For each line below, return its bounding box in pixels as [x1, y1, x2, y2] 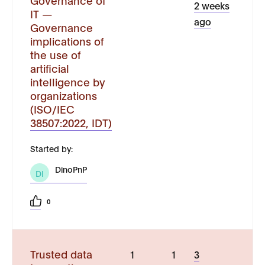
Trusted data [30, 247, 92, 261]
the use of [30, 47, 80, 62]
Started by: [30, 143, 73, 154]
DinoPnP [55, 163, 87, 174]
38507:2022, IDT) [30, 115, 112, 130]
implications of [30, 34, 104, 48]
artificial [30, 61, 69, 75]
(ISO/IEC [30, 102, 75, 116]
